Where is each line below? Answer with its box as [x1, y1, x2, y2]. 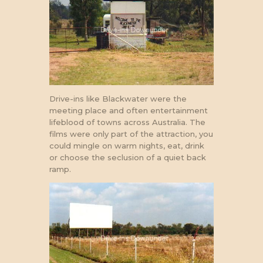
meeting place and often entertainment [49, 105, 208, 115]
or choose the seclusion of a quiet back [49, 152, 206, 162]
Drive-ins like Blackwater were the [49, 93, 187, 103]
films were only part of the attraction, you [49, 129, 213, 139]
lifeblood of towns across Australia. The [49, 117, 205, 127]
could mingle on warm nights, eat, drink [49, 140, 204, 150]
